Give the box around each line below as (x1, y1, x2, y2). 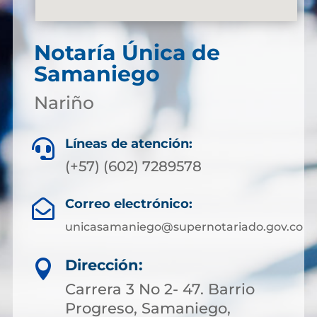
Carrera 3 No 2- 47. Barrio (65, 279, 255, 298)
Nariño (33, 91, 94, 113)
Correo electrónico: (64, 195, 192, 212)
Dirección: (65, 255, 143, 274)
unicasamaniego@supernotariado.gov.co (64, 219, 303, 234)
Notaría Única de (33, 39, 220, 66)
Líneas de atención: (65, 135, 192, 151)
